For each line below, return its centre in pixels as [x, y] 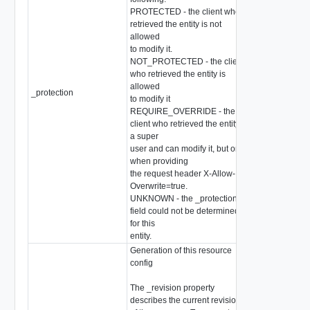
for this [142, 223]
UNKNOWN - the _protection [183, 198]
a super [144, 136]
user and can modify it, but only [188, 148]
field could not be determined [184, 211]
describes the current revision [185, 300]
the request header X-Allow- [182, 173]
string [264, 92]
